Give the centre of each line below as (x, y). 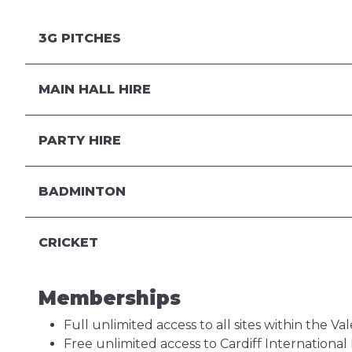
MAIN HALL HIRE (94, 89)
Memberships (109, 298)
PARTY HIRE (79, 140)
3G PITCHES (79, 38)
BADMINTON (82, 191)
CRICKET (68, 242)
